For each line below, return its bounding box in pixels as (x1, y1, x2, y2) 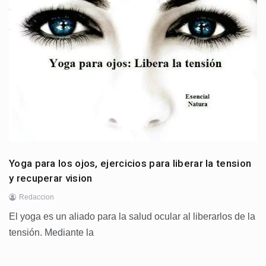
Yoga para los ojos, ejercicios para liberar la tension (9, 157, 252, 169)
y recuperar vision (9, 172, 93, 184)
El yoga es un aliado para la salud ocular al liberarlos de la (9, 211, 255, 221)
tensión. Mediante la (9, 227, 94, 237)
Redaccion (19, 193, 54, 201)
